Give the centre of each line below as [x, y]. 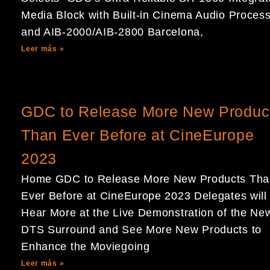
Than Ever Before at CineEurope [138, 135]
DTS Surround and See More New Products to [141, 230]
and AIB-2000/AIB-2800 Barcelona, [112, 32]
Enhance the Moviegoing [86, 246]
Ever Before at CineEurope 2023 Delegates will [144, 196]
